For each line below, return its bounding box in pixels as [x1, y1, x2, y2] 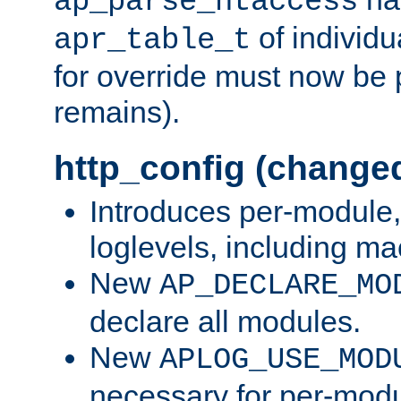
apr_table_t [54, 23, 251, 58]
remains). [54, 95, 180, 130]
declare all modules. [90, 304, 361, 339]
